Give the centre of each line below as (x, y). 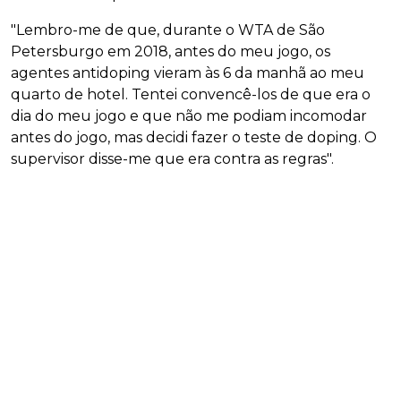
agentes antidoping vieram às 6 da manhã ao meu (188, 73)
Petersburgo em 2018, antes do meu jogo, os (171, 52)
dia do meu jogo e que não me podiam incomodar (189, 116)
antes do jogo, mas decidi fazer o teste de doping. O (194, 138)
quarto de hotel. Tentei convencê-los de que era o (191, 95)
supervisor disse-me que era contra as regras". (172, 159)
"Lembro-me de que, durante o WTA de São (168, 30)
